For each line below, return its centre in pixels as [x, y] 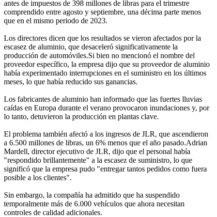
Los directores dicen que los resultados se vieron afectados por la [102, 38]
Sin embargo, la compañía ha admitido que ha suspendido [92, 195]
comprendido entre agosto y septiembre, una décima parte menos [102, 12]
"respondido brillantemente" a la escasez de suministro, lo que [98, 160]
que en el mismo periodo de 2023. [56, 21]
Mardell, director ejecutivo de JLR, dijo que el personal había [97, 152]
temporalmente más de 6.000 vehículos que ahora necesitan [94, 204]
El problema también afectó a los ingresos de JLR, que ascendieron [106, 134]
